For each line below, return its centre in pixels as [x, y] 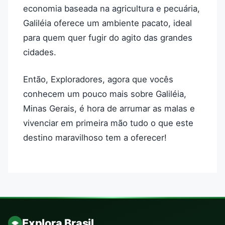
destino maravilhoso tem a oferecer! [95, 137]
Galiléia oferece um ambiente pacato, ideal [107, 23]
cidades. [40, 52]
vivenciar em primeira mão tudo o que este [108, 123]
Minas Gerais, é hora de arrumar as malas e [109, 108]
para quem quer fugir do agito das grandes [108, 37]
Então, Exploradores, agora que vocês [98, 79]
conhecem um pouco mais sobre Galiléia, [105, 94]
